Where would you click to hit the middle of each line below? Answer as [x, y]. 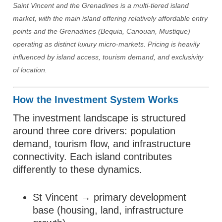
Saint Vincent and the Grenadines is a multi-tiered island [101, 5]
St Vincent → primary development [110, 197]
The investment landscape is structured [100, 118]
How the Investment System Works [96, 100]
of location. [30, 70]
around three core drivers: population [94, 131]
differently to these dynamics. [78, 169]
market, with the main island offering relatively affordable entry [111, 18]
